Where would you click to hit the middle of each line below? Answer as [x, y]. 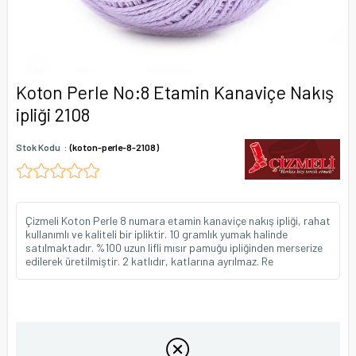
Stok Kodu [38, 147]
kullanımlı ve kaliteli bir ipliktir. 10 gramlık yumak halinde [157, 234]
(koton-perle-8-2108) [114, 147]
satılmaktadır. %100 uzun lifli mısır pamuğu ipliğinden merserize [174, 248]
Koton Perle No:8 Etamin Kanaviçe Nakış [175, 92]
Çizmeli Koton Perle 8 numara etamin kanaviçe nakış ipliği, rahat [178, 221]
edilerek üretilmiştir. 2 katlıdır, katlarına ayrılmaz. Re [149, 261]
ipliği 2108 [53, 114]
